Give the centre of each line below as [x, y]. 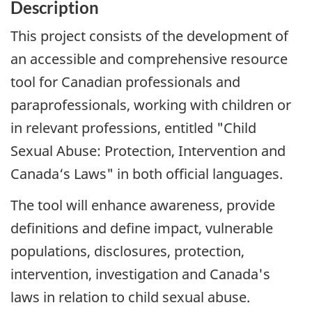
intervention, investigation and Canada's [140, 274]
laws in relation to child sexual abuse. [130, 297]
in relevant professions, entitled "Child [133, 128]
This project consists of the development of [149, 36]
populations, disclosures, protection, [127, 251]
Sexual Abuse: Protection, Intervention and [148, 151]
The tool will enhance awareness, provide [143, 205]
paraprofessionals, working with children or [151, 105]
